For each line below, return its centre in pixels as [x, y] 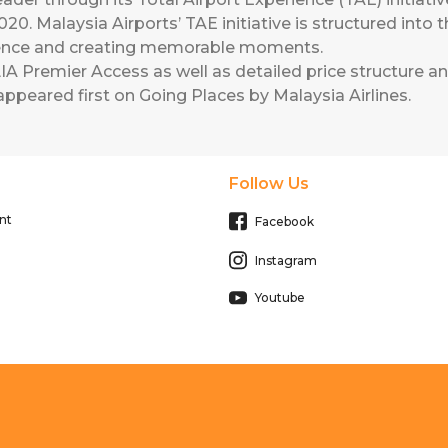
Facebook [284, 221]
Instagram [285, 260]
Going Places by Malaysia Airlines [273, 95]
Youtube [279, 297]
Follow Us [268, 183]
